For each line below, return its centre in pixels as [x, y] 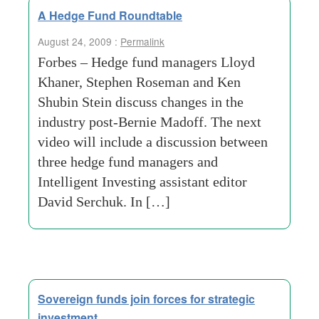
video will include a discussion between [153, 142]
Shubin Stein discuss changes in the [141, 102]
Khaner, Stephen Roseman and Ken [139, 82]
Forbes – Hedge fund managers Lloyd [146, 62]
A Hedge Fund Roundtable [110, 15]
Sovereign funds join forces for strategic [146, 299]
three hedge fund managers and [128, 162]
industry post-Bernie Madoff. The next [150, 122]
